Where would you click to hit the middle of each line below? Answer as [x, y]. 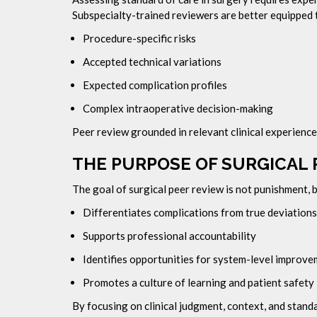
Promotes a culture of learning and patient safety [198, 282]
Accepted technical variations [152, 62]
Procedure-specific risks [139, 38]
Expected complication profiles [155, 85]
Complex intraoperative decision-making [178, 108]
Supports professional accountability [169, 236]
